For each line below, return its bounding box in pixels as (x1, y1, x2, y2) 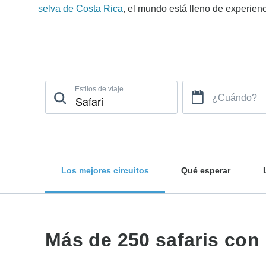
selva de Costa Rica (38, 3, 123, 14)
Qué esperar (181, 165, 231, 175)
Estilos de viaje (75, 85, 123, 94)
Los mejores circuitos (61, 165, 150, 175)
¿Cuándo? (212, 93, 258, 103)
